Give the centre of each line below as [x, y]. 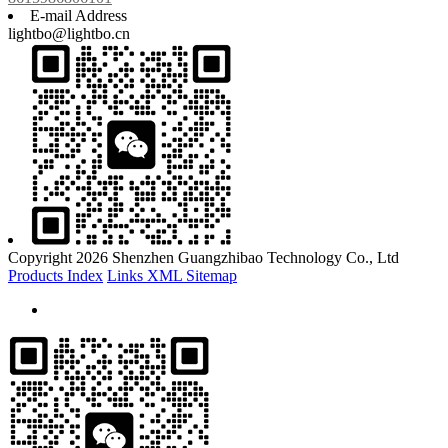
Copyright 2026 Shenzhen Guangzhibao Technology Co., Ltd [203, 258]
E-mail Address [78, 16]
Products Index [55, 276]
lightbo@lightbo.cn [69, 34]
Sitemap [211, 276]
